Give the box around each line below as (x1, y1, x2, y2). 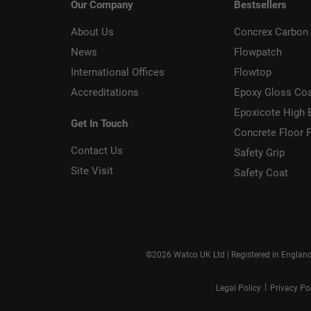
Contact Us (71, 144, 123, 158)
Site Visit (71, 165, 113, 178)
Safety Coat (233, 167, 288, 180)
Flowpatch (233, 46, 282, 59)
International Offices (71, 66, 165, 79)
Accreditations (71, 86, 139, 99)
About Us (71, 26, 114, 39)
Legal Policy (215, 283, 261, 294)
